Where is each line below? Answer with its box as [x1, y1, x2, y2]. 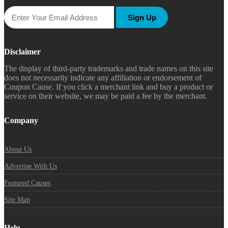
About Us [4, 146, 32, 154]
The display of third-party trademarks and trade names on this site [4, 64, 213, 73]
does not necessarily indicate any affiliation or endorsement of [4, 73, 202, 82]
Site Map [4, 196, 30, 204]
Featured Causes [4, 179, 50, 187]
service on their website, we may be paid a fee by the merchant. [4, 92, 207, 101]
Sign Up [128, 13, 156, 22]
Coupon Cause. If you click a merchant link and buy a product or [4, 82, 213, 92]
